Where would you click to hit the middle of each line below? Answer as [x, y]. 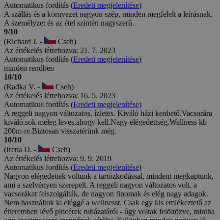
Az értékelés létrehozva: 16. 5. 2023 [60, 95]
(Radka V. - [23, 86]
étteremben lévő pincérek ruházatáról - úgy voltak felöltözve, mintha [109, 211]
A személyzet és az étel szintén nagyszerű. [69, 23]
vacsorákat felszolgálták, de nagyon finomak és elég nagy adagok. [106, 193]
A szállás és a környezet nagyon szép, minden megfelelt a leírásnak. [108, 14]
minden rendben [29, 68]
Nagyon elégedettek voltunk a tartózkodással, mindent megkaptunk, [109, 176]
